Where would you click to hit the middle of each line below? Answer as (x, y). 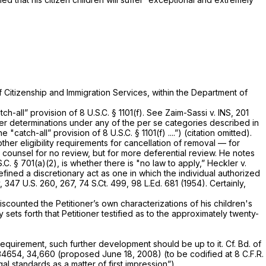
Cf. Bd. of (243, 243)
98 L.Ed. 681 (155, 183)
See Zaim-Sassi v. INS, (191, 112)
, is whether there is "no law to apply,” (132, 163)
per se (151, 122)
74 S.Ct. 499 (103, 183)
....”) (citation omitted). (209, 132)
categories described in (212, 122)
